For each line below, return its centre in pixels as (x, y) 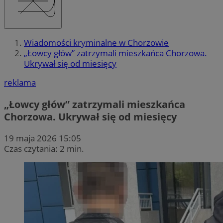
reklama (20, 83)
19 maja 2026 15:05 (43, 138)
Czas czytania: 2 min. (44, 148)
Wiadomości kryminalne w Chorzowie (96, 43)
